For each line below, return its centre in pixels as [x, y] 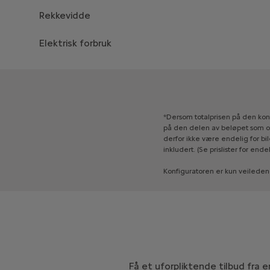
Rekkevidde [64, 15]
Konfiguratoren [188, 171]
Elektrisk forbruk [75, 43]
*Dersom [178, 117]
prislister [223, 149]
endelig [234, 138]
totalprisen [212, 117]
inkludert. [179, 149]
